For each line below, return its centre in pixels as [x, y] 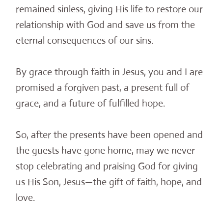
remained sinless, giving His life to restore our [109, 9]
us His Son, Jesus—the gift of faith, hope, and [109, 182]
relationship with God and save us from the [105, 25]
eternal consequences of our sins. [84, 41]
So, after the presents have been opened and [109, 135]
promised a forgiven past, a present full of [102, 88]
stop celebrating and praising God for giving [107, 166]
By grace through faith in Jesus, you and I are [109, 72]
